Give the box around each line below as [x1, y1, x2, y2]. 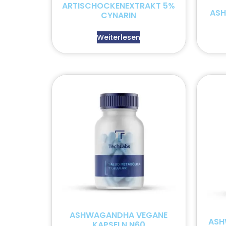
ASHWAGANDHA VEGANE [70, 209, 168, 221]
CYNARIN [101, 10, 137, 22]
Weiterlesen [97, 32, 141, 43]
